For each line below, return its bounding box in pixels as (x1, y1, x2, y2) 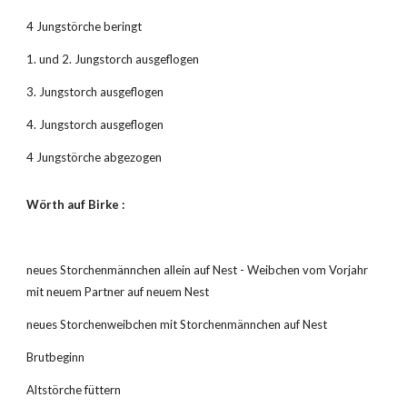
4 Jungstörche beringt (26, 19, 143, 34)
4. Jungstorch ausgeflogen (26, 117, 164, 132)
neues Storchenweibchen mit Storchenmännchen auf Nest (26, 317, 328, 332)
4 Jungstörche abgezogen (26, 150, 163, 164)
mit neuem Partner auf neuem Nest (26, 284, 210, 299)
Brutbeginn (26, 350, 85, 364)
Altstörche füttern (26, 382, 122, 397)
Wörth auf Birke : (26, 197, 125, 212)
